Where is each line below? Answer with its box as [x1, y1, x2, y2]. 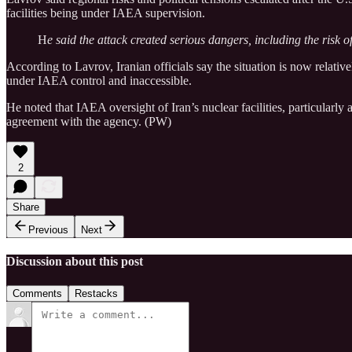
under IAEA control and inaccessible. [6, 73, 192, 87]
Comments [13, 288, 62, 300]
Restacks [75, 288, 118, 300]
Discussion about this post [6, 254, 143, 268]
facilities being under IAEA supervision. [6, 5, 205, 20]
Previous [28, 223, 68, 236]
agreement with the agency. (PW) [6, 114, 171, 128]
